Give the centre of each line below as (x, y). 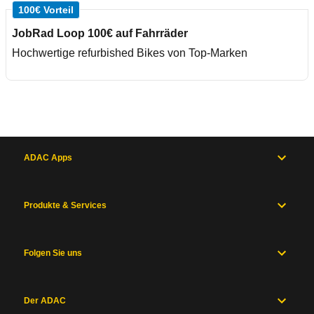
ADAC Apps (48, 158)
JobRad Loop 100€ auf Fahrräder (100, 33)
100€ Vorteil (46, 10)
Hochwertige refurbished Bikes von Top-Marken (130, 53)
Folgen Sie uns (53, 253)
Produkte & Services (65, 205)
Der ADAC (45, 301)
